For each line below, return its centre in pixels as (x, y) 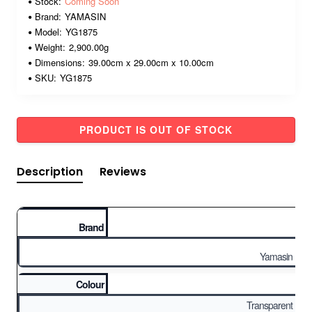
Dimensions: (60, 62)
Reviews (123, 172)
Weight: (50, 47)
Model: (48, 32)
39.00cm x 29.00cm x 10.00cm (151, 62)
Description (50, 172)
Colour (89, 284)
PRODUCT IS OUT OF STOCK (156, 130)
